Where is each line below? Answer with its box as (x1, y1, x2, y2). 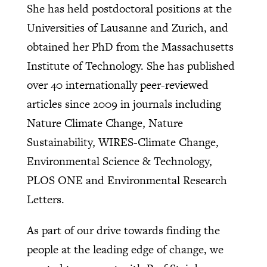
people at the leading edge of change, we (26, 241, 223, 258)
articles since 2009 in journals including (26, 96, 221, 113)
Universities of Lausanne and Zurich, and (26, 20, 228, 36)
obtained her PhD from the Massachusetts (26, 39, 234, 55)
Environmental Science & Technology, (26, 153, 212, 170)
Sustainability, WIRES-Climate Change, (26, 134, 219, 151)
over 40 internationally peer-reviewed (26, 77, 209, 94)
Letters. (26, 191, 64, 208)
